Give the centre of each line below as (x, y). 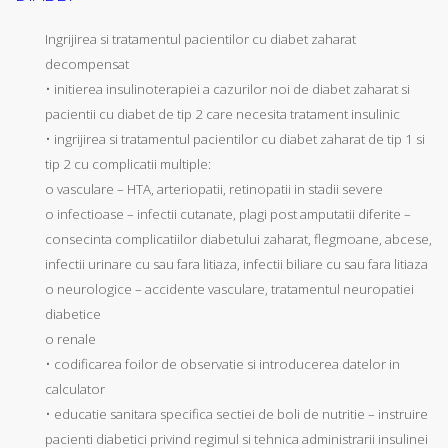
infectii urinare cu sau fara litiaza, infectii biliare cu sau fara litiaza (236, 264)
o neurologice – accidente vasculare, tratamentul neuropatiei (229, 289)
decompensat (87, 64)
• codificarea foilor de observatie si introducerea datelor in (222, 364)
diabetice (73, 314)
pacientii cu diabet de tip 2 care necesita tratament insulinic (222, 114)
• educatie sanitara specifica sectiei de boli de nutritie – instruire (236, 414)
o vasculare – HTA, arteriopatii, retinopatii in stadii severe (214, 189)
